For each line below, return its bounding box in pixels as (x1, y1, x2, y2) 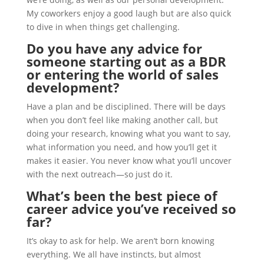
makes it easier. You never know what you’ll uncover (26, 155, 232, 166)
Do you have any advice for (26, 39, 202, 57)
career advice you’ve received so (26, 200, 236, 217)
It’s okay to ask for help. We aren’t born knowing (26, 235, 214, 246)
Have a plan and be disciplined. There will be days (26, 101, 226, 112)
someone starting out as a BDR (26, 52, 226, 70)
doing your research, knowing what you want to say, (26, 128, 230, 139)
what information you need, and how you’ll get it (26, 141, 217, 153)
